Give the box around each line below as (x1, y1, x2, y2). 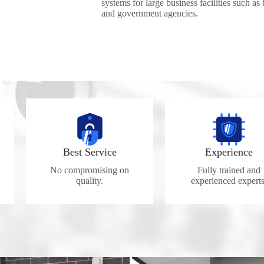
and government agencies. (101, 8, 198, 19)
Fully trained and (197, 165, 260, 176)
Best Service (62, 146, 117, 159)
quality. (76, 176, 103, 186)
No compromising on (50, 165, 129, 176)
